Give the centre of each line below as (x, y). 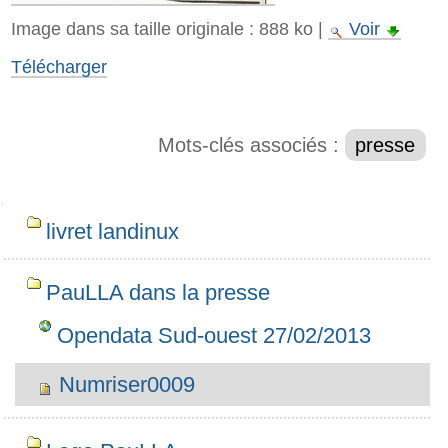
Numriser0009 (127, 384)
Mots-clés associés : (252, 144)
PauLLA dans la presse (158, 293)
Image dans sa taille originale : (132, 28)
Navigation (57, 215)
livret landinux (113, 231)
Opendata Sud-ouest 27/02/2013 (214, 336)
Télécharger (58, 66)
